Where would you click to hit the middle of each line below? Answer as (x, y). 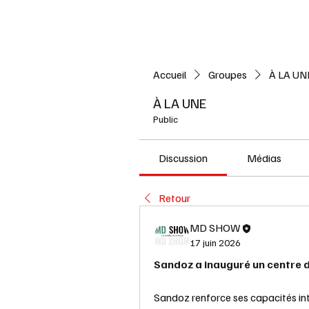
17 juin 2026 (215, 242)
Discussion (183, 158)
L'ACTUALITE (225, 21)
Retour (175, 198)
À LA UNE (180, 103)
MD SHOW (215, 228)
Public (166, 119)
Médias (264, 158)
